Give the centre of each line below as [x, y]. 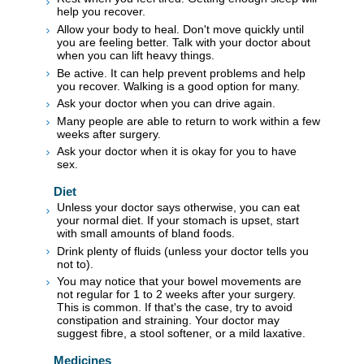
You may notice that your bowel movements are [179, 282]
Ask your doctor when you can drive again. [166, 104]
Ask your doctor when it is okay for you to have [177, 152]
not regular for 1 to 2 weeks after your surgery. [176, 295]
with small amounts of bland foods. [146, 234]
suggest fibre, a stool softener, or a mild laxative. [181, 334]
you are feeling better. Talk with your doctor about [184, 42]
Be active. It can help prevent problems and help [181, 73]
